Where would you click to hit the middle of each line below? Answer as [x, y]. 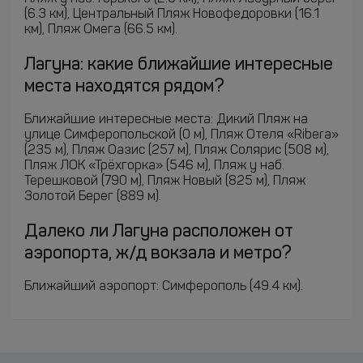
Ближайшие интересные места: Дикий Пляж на [166, 120]
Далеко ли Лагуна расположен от [159, 232]
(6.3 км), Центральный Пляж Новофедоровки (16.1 [172, 15]
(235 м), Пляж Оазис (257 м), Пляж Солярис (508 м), [177, 151]
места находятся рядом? [124, 87]
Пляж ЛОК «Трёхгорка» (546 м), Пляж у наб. [154, 166]
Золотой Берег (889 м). [93, 197]
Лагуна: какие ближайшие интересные [179, 65]
